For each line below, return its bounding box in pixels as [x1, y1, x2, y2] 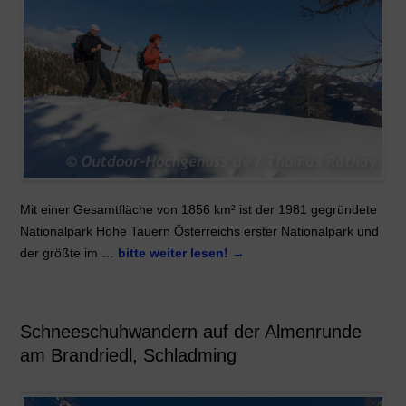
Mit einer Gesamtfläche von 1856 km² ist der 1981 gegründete [19, 201, 377, 217]
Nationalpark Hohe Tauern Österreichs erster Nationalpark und [19, 223, 379, 238]
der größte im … [19, 245, 118, 260]
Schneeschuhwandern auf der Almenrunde [19, 322, 362, 343]
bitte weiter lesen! [117, 245, 232, 260]
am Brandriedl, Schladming [19, 345, 237, 366]
